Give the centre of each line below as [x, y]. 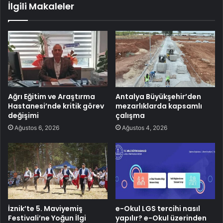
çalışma [130, 115]
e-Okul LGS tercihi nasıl [158, 208]
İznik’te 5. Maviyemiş [45, 208]
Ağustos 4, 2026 [145, 127]
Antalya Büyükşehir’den [158, 96]
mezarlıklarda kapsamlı [159, 106]
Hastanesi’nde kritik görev [56, 106]
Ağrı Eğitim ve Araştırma [52, 96]
